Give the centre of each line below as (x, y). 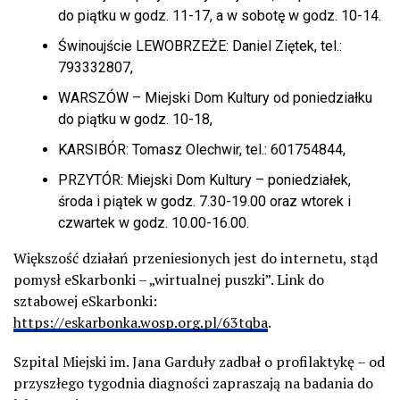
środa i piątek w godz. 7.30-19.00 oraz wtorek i (204, 201)
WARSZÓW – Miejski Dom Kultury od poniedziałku (215, 97)
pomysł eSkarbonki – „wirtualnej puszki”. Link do (169, 279)
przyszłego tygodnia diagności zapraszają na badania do (193, 383)
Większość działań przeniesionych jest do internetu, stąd (196, 258)
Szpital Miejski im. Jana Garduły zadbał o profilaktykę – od (199, 361)
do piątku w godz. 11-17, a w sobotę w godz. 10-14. (220, 15)
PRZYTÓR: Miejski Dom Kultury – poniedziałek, (204, 179)
